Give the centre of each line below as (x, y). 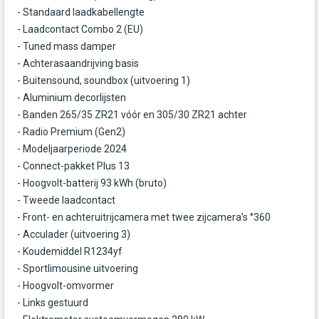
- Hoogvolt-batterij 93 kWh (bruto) (92, 183)
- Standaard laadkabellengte (81, 12)
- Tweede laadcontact (66, 200)
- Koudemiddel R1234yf (70, 252)
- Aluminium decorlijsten (72, 98)
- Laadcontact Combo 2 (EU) (80, 30)
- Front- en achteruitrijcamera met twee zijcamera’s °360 (144, 218)
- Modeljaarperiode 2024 (72, 149)
